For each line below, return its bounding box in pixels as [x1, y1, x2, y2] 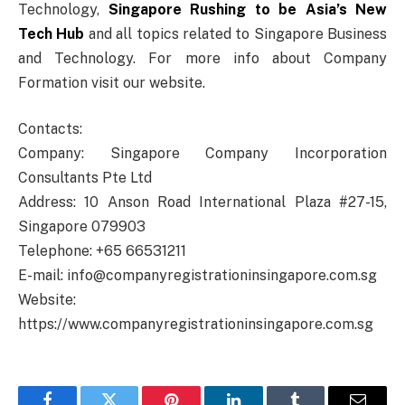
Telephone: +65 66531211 [18, 242, 186, 260]
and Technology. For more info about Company [18, 49, 387, 67]
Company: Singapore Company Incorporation [18, 145, 387, 163]
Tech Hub [18, 24, 85, 42]
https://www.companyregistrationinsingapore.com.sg [18, 316, 373, 334]
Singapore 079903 [18, 218, 146, 236]
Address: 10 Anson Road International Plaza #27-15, [18, 193, 387, 212]
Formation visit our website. [18, 73, 205, 91]
